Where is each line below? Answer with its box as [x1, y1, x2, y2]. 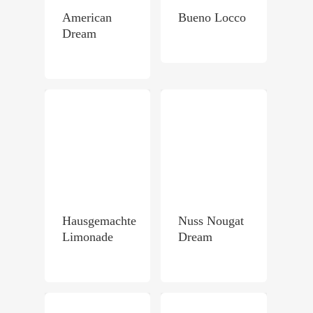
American [62, 10, 112, 25]
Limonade [62, 229, 113, 244]
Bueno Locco [178, 10, 247, 25]
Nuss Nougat [178, 213, 245, 228]
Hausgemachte [62, 213, 136, 228]
